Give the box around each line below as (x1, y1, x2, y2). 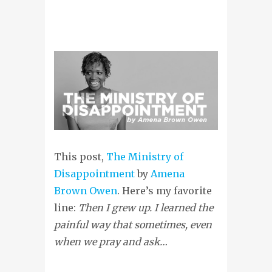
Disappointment (54, 168, 135, 180)
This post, (54, 151, 106, 163)
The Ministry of (106, 151, 183, 163)
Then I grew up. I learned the (78, 202, 213, 214)
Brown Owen (54, 185, 117, 197)
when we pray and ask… (54, 236, 168, 248)
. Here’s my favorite (117, 185, 212, 197)
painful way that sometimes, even (54, 219, 212, 231)
